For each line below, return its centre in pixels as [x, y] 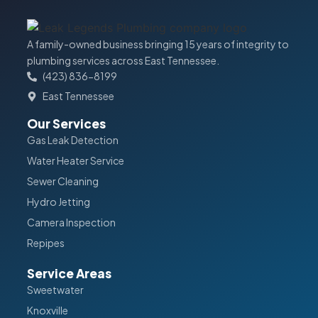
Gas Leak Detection [72, 140]
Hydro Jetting [58, 202]
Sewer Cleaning [62, 181]
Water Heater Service [75, 161]
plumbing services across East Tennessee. [123, 61]
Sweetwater [55, 290]
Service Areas [69, 274]
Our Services [66, 124]
